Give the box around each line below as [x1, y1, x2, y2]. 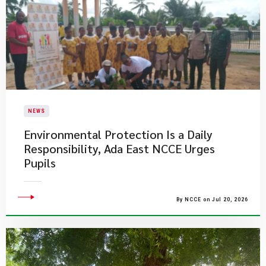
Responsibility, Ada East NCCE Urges [24, 141, 215, 156]
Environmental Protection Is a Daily [24, 126, 213, 142]
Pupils [24, 155, 56, 170]
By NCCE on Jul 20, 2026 [176, 197, 248, 202]
